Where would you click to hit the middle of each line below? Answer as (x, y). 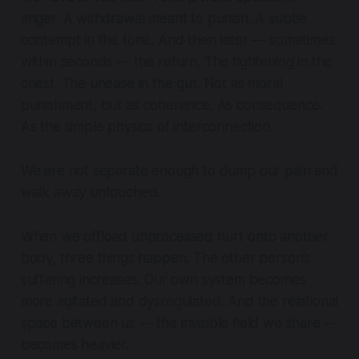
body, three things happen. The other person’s (166, 258)
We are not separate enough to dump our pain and (179, 170)
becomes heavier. (75, 344)
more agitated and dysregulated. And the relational (179, 301)
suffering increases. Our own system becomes (163, 279)
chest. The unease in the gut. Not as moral (151, 83)
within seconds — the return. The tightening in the (176, 61)
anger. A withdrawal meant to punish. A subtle (164, 18)
